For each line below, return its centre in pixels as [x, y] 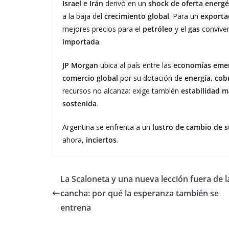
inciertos [101, 140]
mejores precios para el [102, 29]
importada [81, 41]
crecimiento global [137, 16]
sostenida [79, 103]
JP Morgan [80, 65]
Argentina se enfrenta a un [107, 127]
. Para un [185, 16]
